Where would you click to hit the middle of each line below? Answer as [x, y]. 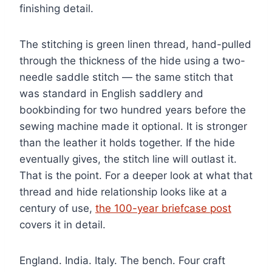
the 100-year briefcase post [163, 209]
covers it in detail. [63, 225]
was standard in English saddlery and [111, 94]
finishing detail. [56, 9]
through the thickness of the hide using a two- [132, 61]
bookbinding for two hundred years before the [133, 110]
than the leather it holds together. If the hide [127, 143]
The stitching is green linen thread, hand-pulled [135, 45]
